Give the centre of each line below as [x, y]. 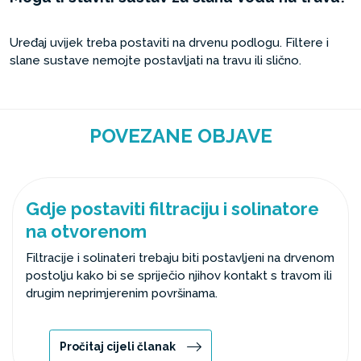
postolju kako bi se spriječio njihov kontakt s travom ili [179, 276]
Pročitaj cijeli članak [118, 346]
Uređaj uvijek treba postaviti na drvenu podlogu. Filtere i [169, 43]
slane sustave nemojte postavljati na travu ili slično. [156, 60]
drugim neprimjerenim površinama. [122, 293]
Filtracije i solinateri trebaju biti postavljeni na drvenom [180, 258]
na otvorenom [86, 231]
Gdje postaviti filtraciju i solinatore [172, 209]
